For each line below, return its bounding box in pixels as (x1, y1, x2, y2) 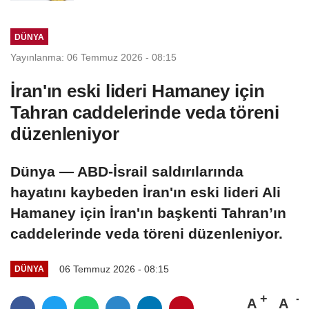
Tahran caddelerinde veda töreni (10, 102, 279, 123)
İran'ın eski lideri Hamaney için (10, 81, 265, 102)
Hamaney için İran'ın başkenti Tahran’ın (10, 205, 286, 221)
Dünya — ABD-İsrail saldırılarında (10, 163, 243, 180)
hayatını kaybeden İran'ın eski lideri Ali (10, 184, 281, 201)
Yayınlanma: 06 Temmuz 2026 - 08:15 (10, 52, 177, 63)
